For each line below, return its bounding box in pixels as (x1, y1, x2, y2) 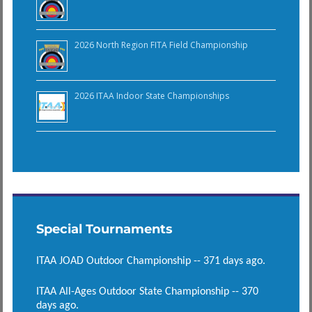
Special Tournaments (36, 221, 173, 237)
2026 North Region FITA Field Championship (74, 38, 248, 51)
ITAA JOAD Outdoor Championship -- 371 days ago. (36, 255, 265, 267)
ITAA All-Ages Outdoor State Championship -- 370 (36, 286, 258, 297)
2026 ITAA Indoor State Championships (74, 89, 229, 102)
